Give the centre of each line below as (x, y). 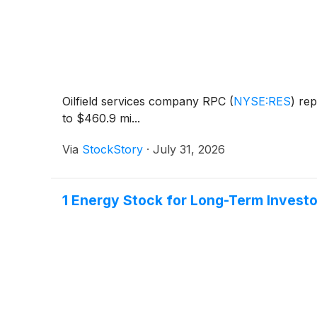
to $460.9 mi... (101, 118)
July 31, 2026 (189, 149)
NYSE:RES (262, 101)
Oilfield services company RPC (146, 101)
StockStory (113, 149)
